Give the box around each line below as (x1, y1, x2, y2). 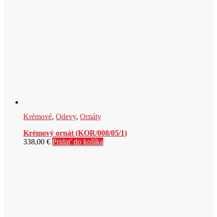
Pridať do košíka (52, 138, 103, 146)
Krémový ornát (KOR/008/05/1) (23, 129, 127, 138)
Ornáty (80, 112, 101, 121)
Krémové (23, 112, 52, 121)
